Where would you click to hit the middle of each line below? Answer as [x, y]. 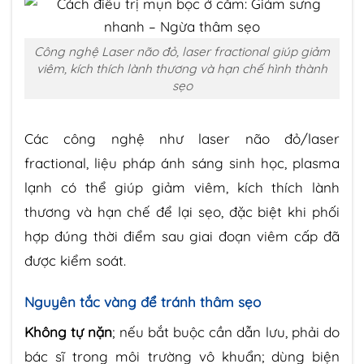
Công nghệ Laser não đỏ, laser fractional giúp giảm [182, 51]
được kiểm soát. [75, 260]
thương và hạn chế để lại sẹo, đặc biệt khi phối [182, 211]
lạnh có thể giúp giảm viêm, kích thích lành [182, 187]
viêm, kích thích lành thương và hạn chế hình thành [182, 68]
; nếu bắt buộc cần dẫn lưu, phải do [226, 332]
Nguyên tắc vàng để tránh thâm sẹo [143, 301]
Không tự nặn [69, 332]
